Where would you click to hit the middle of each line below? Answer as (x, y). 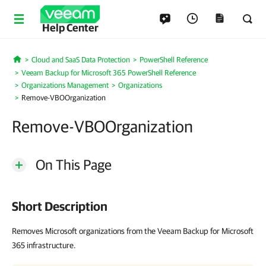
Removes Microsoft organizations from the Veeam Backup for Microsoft (133, 231)
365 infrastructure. (44, 245)
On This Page (74, 164)
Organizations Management (65, 85)
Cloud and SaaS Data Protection (80, 60)
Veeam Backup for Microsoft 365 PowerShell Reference (109, 73)
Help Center (70, 28)
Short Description (60, 206)
